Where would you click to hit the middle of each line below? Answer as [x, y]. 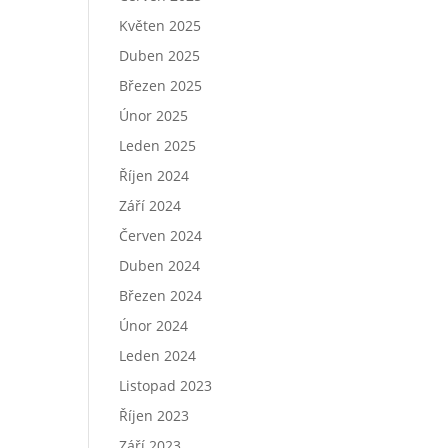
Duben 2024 [160, 265]
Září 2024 [150, 205]
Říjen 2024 [154, 175]
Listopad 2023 [166, 385]
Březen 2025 [161, 85]
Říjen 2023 [154, 415]
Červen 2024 [161, 235]
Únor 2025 [154, 115]
